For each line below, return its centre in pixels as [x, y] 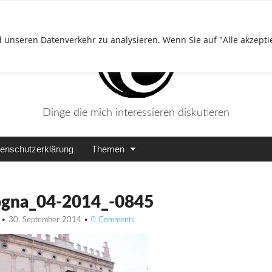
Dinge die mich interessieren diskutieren [136, 113]
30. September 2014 [45, 220]
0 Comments [113, 220]
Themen [108, 149]
